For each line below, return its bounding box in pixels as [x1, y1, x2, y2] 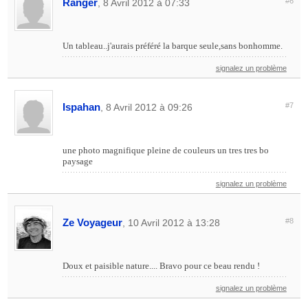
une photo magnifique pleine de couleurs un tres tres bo [63, 145, 269, 156]
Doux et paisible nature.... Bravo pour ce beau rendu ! [63, 261, 261, 272]
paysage [63, 156, 93, 167]
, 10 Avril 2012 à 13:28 [122, 217, 221, 229]
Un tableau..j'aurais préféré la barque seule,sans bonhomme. [63, 41, 283, 52]
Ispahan [63, 101, 101, 113]
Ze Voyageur [63, 217, 123, 229]
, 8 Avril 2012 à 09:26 [100, 102, 193, 113]
